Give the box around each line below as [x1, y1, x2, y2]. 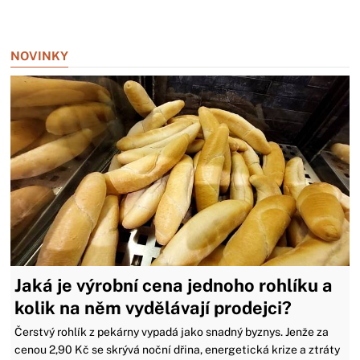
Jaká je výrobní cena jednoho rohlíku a [14, 275, 333, 297]
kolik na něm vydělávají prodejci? [14, 297, 292, 319]
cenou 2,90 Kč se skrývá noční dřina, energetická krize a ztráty [14, 343, 341, 357]
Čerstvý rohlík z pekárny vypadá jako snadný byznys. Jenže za [14, 325, 329, 339]
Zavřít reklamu [14, 8, 84, 21]
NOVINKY [10, 48, 69, 63]
